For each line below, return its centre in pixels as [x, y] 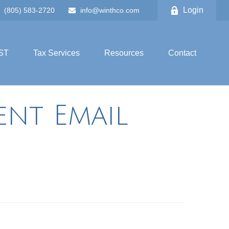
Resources [124, 53]
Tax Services [56, 53]
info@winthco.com [110, 10]
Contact [182, 53]
